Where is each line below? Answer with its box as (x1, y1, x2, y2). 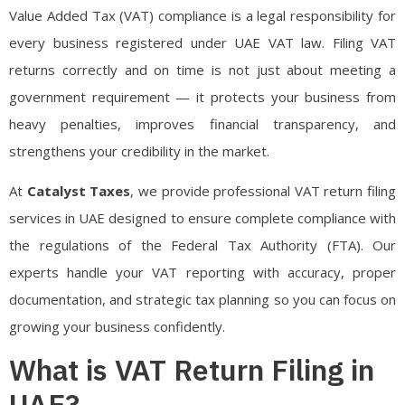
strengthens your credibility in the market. (9, 141, 269, 160)
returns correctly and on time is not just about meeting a (9, 60, 396, 79)
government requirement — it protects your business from (9, 87, 396, 106)
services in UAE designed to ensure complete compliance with (9, 208, 396, 227)
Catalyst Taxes (26, 181, 131, 200)
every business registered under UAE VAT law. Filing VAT (9, 33, 396, 52)
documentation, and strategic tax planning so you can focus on (9, 289, 396, 308)
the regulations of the (9, 235, 171, 254)
